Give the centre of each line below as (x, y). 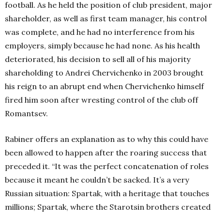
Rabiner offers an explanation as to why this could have (107, 139)
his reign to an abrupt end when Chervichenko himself (104, 86)
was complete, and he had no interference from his (100, 32)
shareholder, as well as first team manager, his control (106, 18)
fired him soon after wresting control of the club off (101, 100)
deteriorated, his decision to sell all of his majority (98, 59)
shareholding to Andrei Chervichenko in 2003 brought (104, 73)
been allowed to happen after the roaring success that (106, 153)
